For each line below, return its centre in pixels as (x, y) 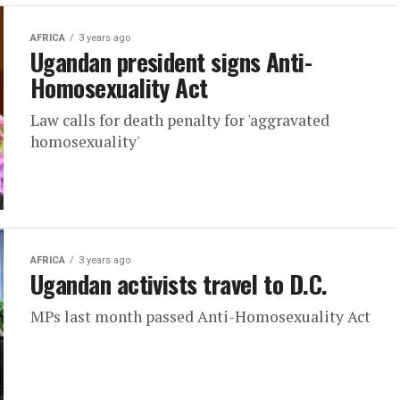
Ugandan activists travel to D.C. (179, 284)
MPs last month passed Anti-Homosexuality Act (200, 317)
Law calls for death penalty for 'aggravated (180, 120)
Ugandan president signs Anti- (171, 62)
